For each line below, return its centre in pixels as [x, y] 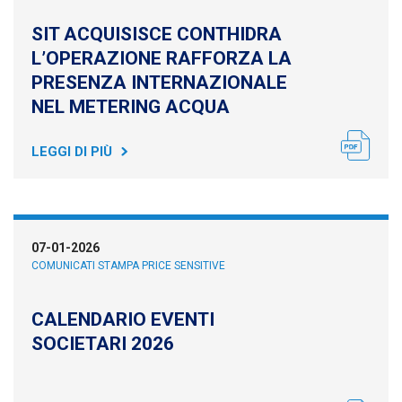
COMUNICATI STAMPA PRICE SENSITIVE [128, 266]
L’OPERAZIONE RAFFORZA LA [162, 58]
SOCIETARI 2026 [103, 344]
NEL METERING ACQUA [131, 107]
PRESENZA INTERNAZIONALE [159, 83]
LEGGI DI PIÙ [72, 152]
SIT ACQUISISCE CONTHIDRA [157, 34]
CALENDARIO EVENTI [123, 319]
